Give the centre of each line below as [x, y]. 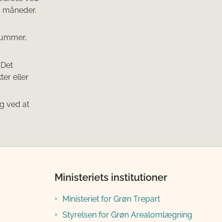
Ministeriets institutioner [111, 178]
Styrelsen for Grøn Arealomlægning [127, 215]
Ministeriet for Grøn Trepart [111, 199]
